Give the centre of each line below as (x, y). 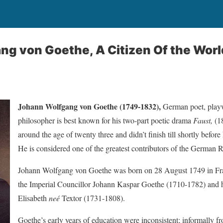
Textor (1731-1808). (92, 198)
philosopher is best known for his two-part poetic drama (106, 120)
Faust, (203, 120)
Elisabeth (33, 198)
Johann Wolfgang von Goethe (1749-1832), (89, 106)
